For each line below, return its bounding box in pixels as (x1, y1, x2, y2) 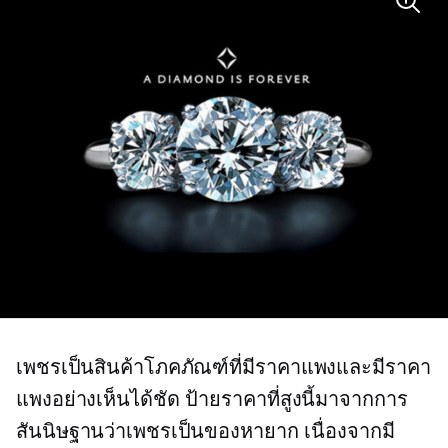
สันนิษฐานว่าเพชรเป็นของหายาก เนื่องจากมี (16, 420, 395, 443)
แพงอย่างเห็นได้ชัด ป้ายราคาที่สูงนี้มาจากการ (16, 388, 408, 411)
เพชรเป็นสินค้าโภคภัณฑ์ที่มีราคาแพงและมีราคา (16, 356, 431, 379)
